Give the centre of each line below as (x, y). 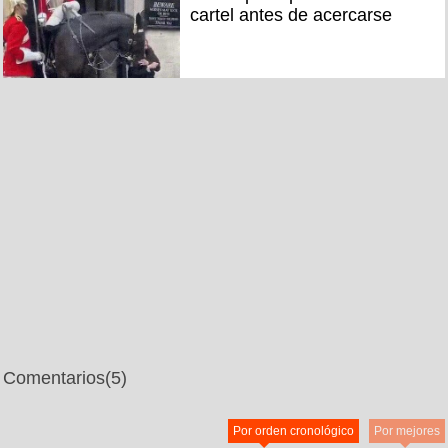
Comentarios (54, 377)
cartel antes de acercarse (290, 15)
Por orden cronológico (293, 430)
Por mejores (407, 430)
